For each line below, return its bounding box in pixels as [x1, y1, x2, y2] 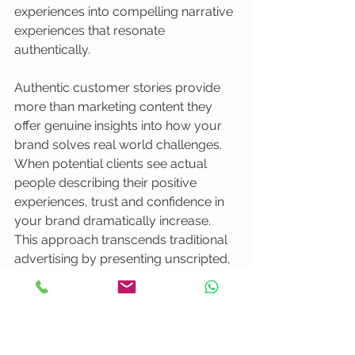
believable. [14, 308, 77, 323]
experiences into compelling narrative [14, 4, 236, 19]
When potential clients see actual [14, 156, 210, 171]
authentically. [14, 42, 90, 57]
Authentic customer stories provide [14, 80, 223, 95]
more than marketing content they [14, 99, 216, 114]
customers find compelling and [14, 289, 200, 304]
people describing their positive [14, 175, 200, 190]
